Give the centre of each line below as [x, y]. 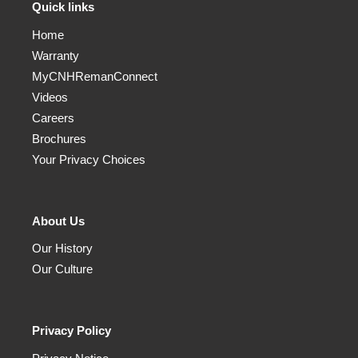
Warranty [56, 55]
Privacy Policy [72, 331]
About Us [58, 221]
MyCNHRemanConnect [95, 76]
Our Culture [62, 269]
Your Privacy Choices [89, 159]
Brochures [59, 138]
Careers [53, 117]
